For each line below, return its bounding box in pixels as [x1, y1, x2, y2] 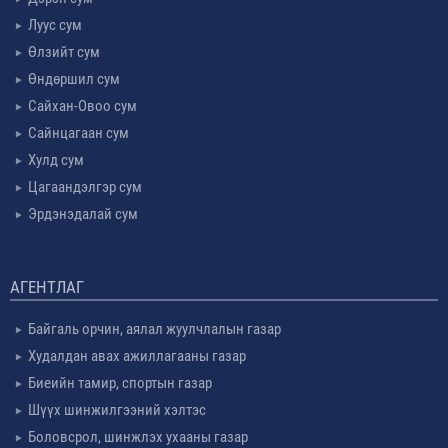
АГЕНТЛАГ [10, 276, 84, 297]
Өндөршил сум [28, 69, 120, 88]
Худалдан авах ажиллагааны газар [28, 346, 246, 365]
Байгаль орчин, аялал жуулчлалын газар [28, 319, 281, 338]
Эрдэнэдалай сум [28, 204, 138, 223]
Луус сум [28, 15, 82, 34]
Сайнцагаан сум [28, 123, 129, 142]
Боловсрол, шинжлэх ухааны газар [28, 427, 248, 446]
